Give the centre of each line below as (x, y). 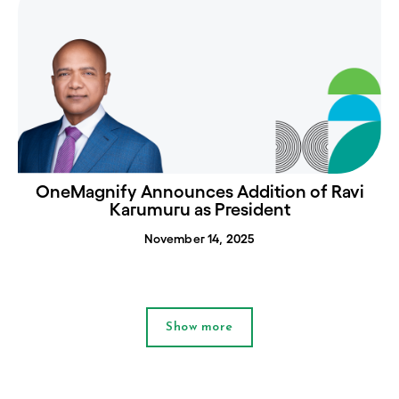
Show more (199, 327)
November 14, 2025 (199, 239)
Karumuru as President (199, 210)
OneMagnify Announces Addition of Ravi (199, 192)
